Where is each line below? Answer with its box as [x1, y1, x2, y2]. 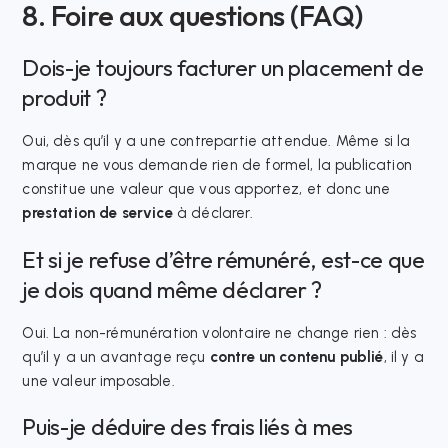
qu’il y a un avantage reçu [22, 347, 210, 366]
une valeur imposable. [22, 371, 175, 390]
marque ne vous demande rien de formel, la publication [22, 156, 412, 175]
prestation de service [22, 204, 173, 223]
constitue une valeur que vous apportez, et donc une [22, 180, 391, 199]
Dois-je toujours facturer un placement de [22, 54, 424, 83]
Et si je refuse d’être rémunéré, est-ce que [22, 245, 425, 274]
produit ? [22, 84, 107, 113]
